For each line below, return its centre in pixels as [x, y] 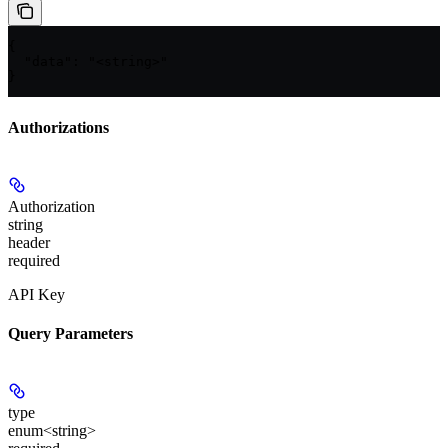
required [34, 260]
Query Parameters [70, 334]
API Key [36, 294]
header [29, 242]
